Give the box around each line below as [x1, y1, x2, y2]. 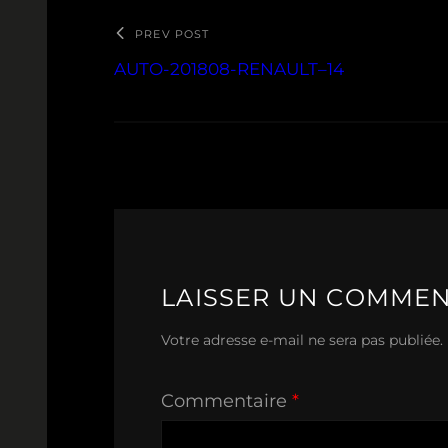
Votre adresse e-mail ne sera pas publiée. [161, 330, 444, 349]
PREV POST [135, 26, 210, 41]
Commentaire [161, 389, 293, 412]
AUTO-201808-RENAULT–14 [114, 58, 345, 79]
